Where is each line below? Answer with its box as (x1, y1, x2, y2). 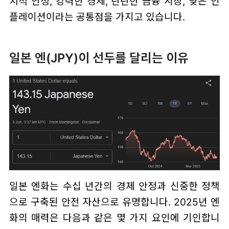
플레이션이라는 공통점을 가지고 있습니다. (9, 10, 185, 23)
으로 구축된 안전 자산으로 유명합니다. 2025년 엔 (9, 196, 220, 209)
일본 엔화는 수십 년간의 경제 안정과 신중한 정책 (9, 180, 220, 193)
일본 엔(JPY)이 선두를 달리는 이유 (9, 50, 189, 65)
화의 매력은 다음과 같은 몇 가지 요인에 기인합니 (9, 212, 220, 224)
